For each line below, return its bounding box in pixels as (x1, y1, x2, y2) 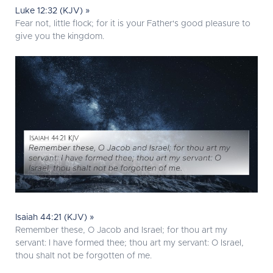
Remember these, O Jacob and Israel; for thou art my (15, 226, 227, 235)
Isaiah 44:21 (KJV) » (15, 213, 94, 222)
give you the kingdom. (15, 32, 104, 41)
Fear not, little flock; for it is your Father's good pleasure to (15, 19, 250, 29)
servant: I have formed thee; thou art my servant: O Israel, (15, 239, 244, 248)
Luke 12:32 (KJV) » (15, 7, 90, 16)
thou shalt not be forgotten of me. (15, 252, 152, 261)
